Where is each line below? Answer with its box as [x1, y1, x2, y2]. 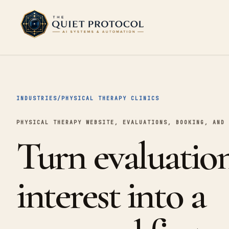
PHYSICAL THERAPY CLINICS [61, 95, 159, 102]
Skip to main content [18, 15, 106, 27]
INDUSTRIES [16, 95, 57, 102]
